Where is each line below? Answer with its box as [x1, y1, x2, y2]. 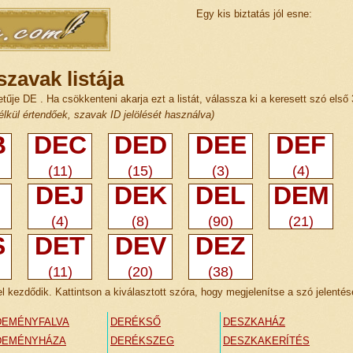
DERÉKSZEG [110, 335, 174, 347]
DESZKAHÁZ [223, 316, 285, 328]
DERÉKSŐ [110, 316, 161, 328]
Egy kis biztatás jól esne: [196, 8, 312, 20]
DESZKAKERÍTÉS [223, 335, 310, 347]
